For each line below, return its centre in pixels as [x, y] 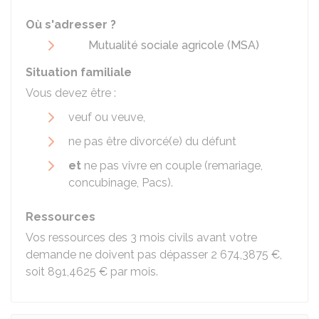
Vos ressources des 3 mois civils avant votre [141, 237]
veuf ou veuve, [107, 117]
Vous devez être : [71, 93]
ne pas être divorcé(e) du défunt [152, 141]
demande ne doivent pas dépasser [118, 255]
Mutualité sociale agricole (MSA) [174, 45]
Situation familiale [79, 72]
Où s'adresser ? [71, 25]
